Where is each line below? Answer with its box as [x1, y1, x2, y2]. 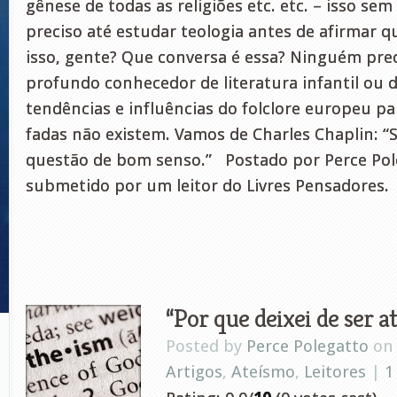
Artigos [166, 362, 222, 382]
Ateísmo [231, 362, 295, 382]
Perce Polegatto [246, 336, 369, 356]
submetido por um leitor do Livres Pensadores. [26, 175, 389, 196]
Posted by [166, 336, 246, 356]
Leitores [304, 362, 366, 382]
